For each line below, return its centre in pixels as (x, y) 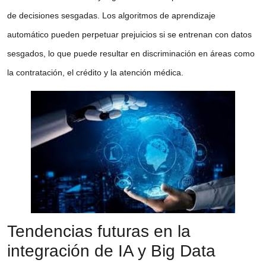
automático (28, 35)
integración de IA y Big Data (111, 251)
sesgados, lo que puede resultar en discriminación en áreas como (131, 54)
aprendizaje (194, 16)
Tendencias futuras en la (99, 231)
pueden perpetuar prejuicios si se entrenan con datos (150, 35)
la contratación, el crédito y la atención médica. (95, 73)
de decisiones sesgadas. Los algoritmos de (89, 16)
